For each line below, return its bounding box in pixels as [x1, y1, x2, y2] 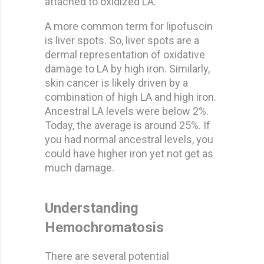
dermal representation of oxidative [45, 48, 205, 61]
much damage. [45, 161, 114, 174]
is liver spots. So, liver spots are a [45, 34, 199, 47]
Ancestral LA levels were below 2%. [45, 104, 209, 117]
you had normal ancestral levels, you [45, 133, 213, 146]
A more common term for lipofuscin [45, 19, 213, 32]
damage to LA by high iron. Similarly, [45, 62, 210, 75]
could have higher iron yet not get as [45, 147, 213, 160]
